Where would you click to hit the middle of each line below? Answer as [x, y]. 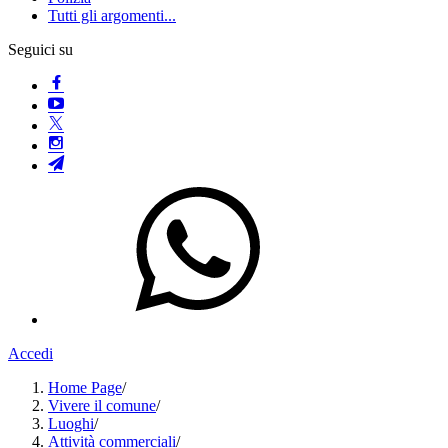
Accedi [30, 353]
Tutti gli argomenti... [112, 15]
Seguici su [40, 49]
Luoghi [71, 423]
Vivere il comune [102, 405]
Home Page [85, 387]
